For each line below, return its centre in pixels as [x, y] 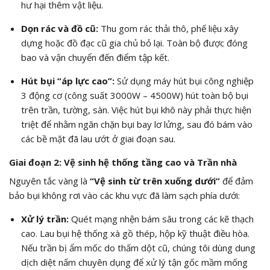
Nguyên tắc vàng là [49, 181]
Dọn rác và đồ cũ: [59, 28]
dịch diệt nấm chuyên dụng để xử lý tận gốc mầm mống [134, 262]
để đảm [237, 181]
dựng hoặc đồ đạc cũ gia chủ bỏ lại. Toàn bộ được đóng [134, 42]
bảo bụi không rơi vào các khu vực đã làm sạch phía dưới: [124, 196]
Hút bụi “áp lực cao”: [67, 80]
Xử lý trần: [45, 219]
